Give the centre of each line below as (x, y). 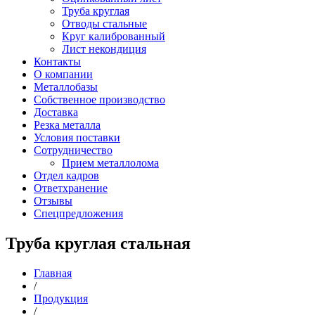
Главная (53, 273)
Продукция (61, 298)
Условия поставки (77, 138)
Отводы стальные (104, 24)
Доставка (56, 112)
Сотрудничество (73, 150)
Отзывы (53, 201)
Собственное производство (99, 100)
